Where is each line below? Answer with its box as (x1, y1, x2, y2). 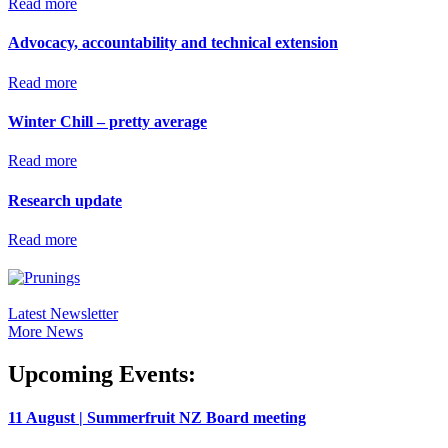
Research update (8, 191, 122, 209)
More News (8, 322, 83, 340)
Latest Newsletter (8, 304, 118, 322)
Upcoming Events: (8, 360, 196, 387)
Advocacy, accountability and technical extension (8, 34, 338, 52)
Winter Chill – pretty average (8, 113, 207, 131)
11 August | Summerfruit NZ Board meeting (8, 408, 306, 426)
